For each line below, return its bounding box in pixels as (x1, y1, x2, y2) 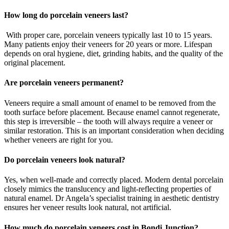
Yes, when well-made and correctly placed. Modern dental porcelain (4, 175, 223, 185)
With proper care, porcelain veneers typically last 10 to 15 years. (4, 31, 212, 40)
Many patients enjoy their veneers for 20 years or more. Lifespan (4, 40, 212, 49)
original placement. (4, 58, 65, 67)
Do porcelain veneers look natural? (4, 155, 125, 164)
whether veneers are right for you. (4, 135, 113, 144)
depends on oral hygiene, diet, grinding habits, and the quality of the (4, 49, 223, 58)
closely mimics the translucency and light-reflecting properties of (4, 185, 211, 194)
